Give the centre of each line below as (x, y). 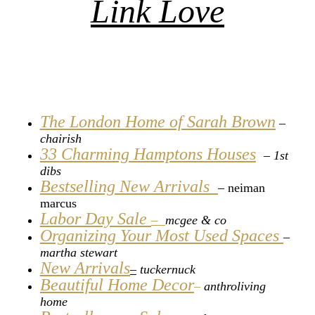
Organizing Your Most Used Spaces (161, 236)
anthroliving (234, 287)
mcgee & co (195, 220)
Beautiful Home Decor (117, 285)
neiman (246, 188)
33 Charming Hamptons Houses (148, 154)
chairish (60, 139)
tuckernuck (167, 270)
